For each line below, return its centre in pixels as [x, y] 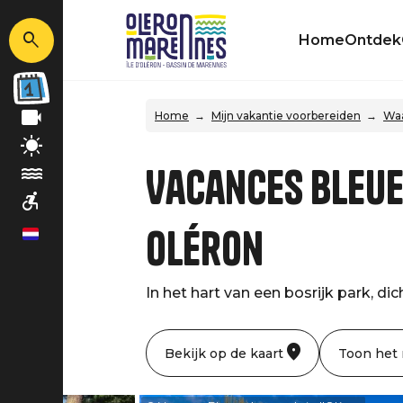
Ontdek [373, 40]
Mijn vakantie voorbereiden [286, 116]
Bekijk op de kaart [224, 353]
